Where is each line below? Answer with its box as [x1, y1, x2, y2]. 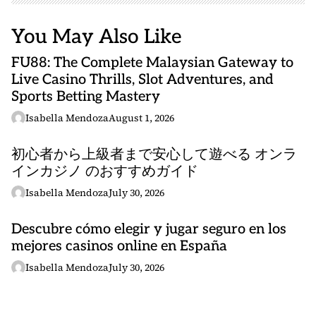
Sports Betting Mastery [11, 88, 160, 105]
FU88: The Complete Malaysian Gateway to [11, 54, 293, 71]
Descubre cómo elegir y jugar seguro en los [11, 221, 286, 238]
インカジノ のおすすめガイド [11, 163, 198, 180]
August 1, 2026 [109, 111, 174, 125]
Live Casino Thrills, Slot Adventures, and [11, 71, 274, 88]
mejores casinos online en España [11, 238, 227, 255]
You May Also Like [11, 25, 181, 49]
